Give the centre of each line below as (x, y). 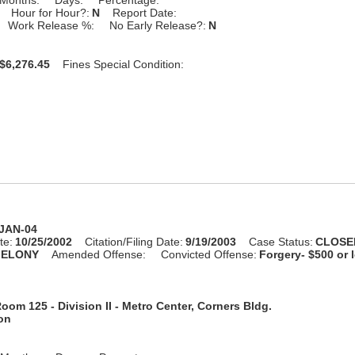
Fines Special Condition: (124, 64)
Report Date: (145, 12)
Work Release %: (52, 25)
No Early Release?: (158, 25)
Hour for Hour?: (51, 12)
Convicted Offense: (209, 254)
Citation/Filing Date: (134, 241)
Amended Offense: (99, 254)
